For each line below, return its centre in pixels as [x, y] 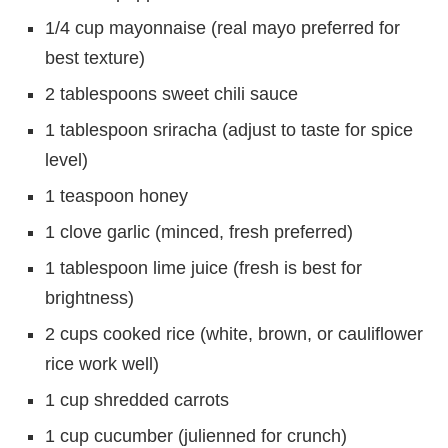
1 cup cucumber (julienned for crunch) [196, 435]
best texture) [95, 57]
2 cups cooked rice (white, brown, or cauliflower [234, 333]
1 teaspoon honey [116, 195]
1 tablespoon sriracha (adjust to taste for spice [229, 129]
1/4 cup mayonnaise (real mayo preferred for [222, 27]
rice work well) [102, 363]
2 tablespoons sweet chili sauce [171, 93]
